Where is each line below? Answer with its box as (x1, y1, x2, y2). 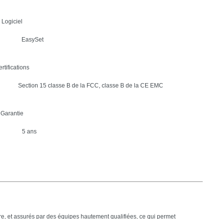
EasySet (21, 36, 44, 43)
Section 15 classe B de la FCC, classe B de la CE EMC (18, 82, 163, 89)
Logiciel (1, 18, 22, 25)
